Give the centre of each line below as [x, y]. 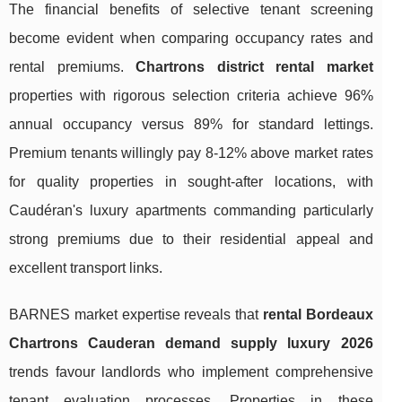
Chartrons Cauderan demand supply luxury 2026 [191, 343]
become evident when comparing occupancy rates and [191, 38]
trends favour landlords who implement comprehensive [191, 371]
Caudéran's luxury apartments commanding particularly [191, 210]
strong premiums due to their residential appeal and [191, 239]
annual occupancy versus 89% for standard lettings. [191, 124]
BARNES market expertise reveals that [136, 314]
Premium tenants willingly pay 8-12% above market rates [191, 153]
